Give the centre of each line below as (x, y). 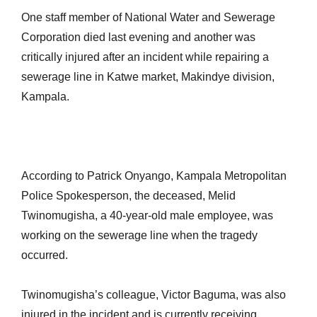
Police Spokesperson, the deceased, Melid (128, 196)
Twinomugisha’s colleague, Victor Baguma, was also (154, 295)
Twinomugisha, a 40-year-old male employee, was (147, 215)
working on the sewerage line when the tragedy (139, 235)
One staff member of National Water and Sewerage (148, 17)
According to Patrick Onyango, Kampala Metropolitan (154, 176)
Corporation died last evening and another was (138, 37)
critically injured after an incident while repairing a (145, 57)
